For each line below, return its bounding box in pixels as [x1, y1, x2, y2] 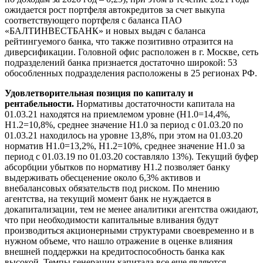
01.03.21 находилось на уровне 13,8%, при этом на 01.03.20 [5, 130, 242, 140]
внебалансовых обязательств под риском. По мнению [5, 183, 220, 193]
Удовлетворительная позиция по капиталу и [5, 87, 193, 98]
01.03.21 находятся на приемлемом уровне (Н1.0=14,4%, [5, 109, 230, 119]
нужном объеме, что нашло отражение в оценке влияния [5, 235, 232, 246]
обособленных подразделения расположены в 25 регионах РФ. [5, 68, 257, 78]
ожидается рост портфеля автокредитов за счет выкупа [5, 4, 225, 15]
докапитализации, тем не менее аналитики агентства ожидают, [5, 204, 258, 214]
